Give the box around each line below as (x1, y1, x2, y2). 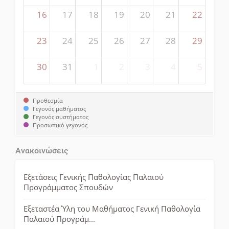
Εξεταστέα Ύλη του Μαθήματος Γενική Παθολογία (24, 203, 200, 214)
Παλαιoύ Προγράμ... (24, 214, 95, 224)
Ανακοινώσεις (15, 145, 68, 155)
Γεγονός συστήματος (33, 112, 88, 121)
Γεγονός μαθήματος (33, 104, 86, 112)
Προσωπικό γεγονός (33, 121, 87, 129)
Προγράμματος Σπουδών (24, 182, 113, 193)
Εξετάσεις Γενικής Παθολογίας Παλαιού (24, 172, 164, 182)
